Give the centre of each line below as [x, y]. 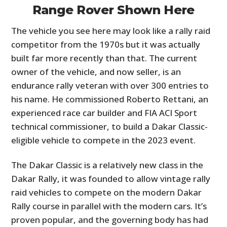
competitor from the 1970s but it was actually [106, 44]
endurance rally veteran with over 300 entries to [110, 85]
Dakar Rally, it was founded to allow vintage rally [111, 178]
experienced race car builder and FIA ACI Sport [104, 112]
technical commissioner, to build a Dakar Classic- [110, 126]
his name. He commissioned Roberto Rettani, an [110, 99]
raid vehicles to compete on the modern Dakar [107, 192]
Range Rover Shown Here [113, 10]
